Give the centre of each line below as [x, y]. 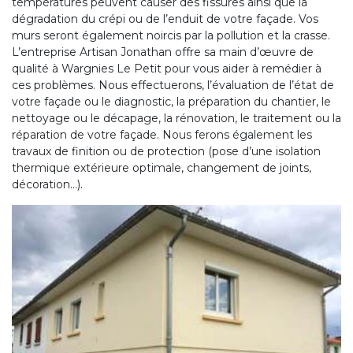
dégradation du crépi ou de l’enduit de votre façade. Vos [165, 19]
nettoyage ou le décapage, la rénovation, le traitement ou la [176, 119]
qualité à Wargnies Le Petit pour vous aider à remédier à [167, 69]
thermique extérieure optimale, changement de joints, [162, 168]
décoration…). [47, 185]
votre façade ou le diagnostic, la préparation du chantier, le [171, 102]
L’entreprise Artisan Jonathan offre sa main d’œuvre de [163, 52]
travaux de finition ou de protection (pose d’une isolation [166, 152]
